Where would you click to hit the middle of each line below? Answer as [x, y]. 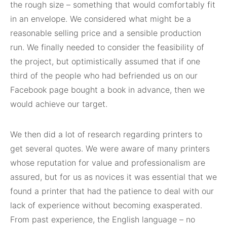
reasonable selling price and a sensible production [106, 33]
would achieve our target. [59, 104]
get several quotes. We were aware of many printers [110, 148]
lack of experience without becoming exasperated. [106, 205]
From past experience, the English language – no [103, 219]
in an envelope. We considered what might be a [101, 19]
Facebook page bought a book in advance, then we [107, 90]
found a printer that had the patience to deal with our [112, 191]
